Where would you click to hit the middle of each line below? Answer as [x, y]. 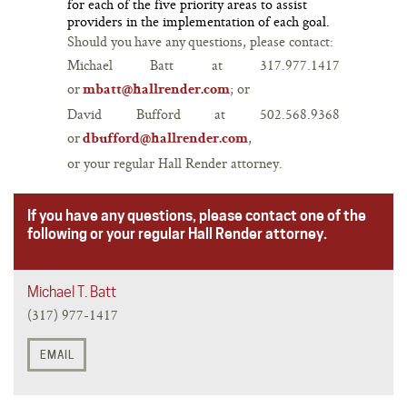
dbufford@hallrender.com [165, 139]
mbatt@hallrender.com [156, 90]
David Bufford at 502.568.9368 [203, 114]
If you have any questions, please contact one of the [197, 215]
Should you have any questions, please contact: [200, 41]
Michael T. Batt [72, 292]
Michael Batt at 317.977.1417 [203, 65]
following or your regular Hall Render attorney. [177, 233]
